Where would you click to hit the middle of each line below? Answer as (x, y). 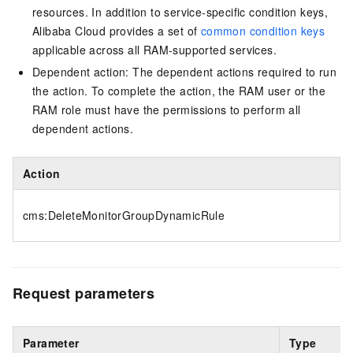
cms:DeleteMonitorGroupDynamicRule (124, 216)
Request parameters (84, 294)
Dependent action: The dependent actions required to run (184, 72)
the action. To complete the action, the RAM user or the (179, 91)
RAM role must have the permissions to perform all (167, 110)
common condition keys (263, 31)
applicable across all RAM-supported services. (154, 50)
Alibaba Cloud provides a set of (117, 31)
